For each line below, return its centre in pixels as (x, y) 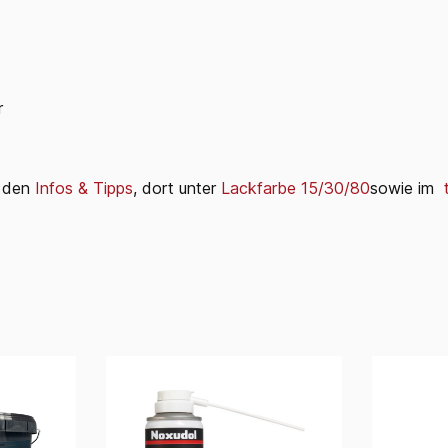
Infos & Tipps (84, 187)
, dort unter (177, 187)
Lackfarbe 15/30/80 (295, 187)
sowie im (404, 187)
